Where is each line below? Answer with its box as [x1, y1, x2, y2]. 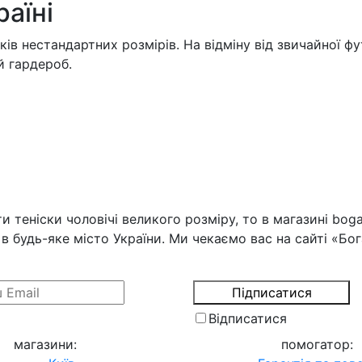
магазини [14, 336, 74, 352]
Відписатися [208, 310, 288, 326]
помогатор [280, 336, 350, 352]
